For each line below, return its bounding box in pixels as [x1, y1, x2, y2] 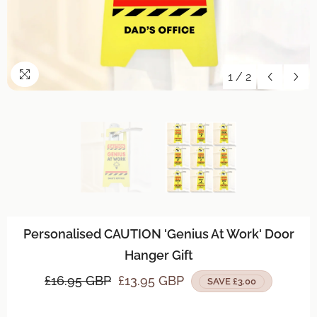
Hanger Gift [124, 248, 193, 263]
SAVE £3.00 [207, 276, 256, 287]
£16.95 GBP [45, 273, 111, 288]
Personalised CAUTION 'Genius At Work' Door [23, 226, 294, 241]
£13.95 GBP [118, 273, 184, 288]
